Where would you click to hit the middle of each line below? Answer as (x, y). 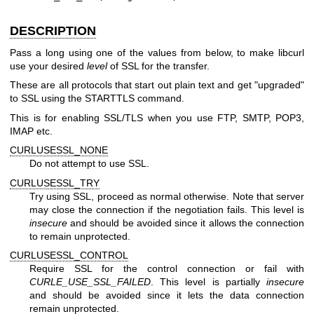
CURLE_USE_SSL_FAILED (90, 281)
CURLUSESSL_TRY (55, 183)
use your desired (48, 66)
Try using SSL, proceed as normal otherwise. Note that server (167, 196)
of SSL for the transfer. (158, 66)
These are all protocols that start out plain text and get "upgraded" (157, 85)
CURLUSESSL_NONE (59, 150)
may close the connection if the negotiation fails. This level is (167, 209)
